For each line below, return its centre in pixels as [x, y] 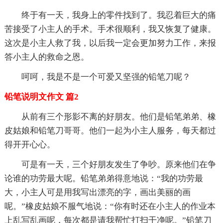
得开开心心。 [30, 144]
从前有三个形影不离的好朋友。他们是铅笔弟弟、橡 [118, 116]
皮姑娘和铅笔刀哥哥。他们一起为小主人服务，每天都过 [110, 130]
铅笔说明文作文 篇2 [41, 97]
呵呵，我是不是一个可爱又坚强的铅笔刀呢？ [106, 77]
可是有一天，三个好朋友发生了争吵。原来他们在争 [118, 164]
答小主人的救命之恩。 [47, 57]
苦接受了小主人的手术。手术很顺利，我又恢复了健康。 [110, 29]
